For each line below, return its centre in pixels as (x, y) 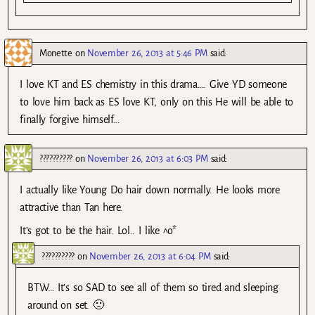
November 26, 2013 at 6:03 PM (148, 158)
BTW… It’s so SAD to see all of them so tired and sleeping (153, 288)
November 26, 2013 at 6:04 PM (150, 257)
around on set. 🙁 (66, 306)
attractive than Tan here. (71, 207)
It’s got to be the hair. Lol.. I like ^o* (98, 230)
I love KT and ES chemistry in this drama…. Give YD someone (154, 84)
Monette (56, 53)
